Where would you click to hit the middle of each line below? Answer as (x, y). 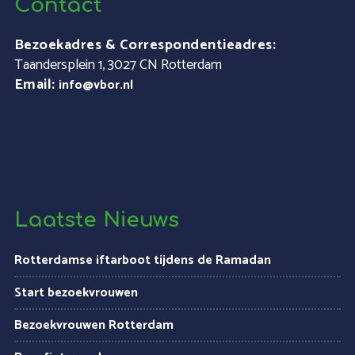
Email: (34, 85)
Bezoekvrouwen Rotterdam (94, 325)
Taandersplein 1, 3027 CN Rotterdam (118, 65)
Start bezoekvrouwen (76, 293)
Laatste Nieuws (96, 220)
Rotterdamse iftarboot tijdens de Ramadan (142, 260)
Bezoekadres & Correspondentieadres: (145, 45)
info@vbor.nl (95, 85)
